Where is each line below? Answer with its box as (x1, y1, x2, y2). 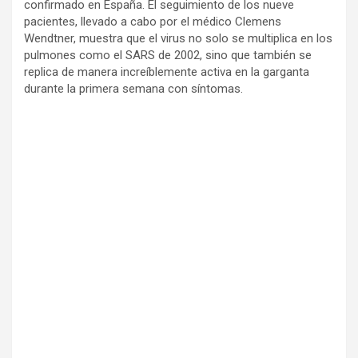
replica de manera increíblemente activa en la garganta (24, 65, 309, 80)
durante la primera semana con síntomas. (24, 82, 243, 97)
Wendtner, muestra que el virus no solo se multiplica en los (24, 31, 332, 46)
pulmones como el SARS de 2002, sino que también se (24, 48, 312, 63)
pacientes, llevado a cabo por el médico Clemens (24, 14, 281, 30)
